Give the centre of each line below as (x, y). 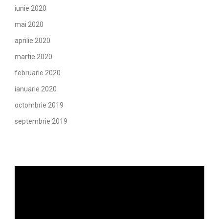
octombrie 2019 (39, 105)
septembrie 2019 (41, 121)
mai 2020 (29, 24)
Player (24, 171)
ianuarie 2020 (36, 89)
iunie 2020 (31, 8)
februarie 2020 (38, 73)
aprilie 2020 (33, 41)
